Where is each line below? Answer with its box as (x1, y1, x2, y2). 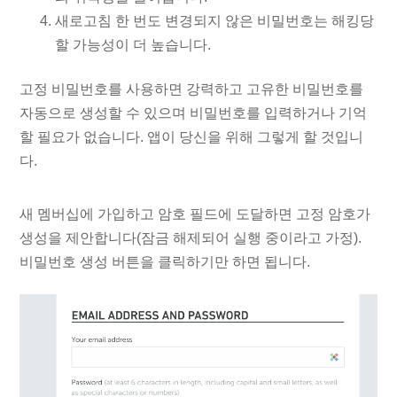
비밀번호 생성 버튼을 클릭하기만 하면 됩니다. (19, 253, 311, 269)
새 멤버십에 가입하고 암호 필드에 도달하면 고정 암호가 (19, 206, 371, 222)
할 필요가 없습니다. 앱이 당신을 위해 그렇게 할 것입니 (19, 129, 364, 145)
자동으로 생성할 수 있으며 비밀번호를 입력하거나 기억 (19, 105, 368, 121)
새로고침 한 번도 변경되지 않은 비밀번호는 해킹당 (55, 13, 375, 29)
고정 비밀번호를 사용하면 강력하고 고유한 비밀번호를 (19, 82, 364, 97)
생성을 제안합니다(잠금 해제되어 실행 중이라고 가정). (19, 230, 362, 245)
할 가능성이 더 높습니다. (55, 37, 212, 53)
